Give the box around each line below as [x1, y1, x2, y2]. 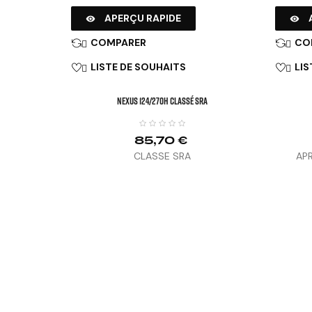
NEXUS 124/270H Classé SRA [117, 95, 208, 107]
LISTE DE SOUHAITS [91, 61, 186, 73]
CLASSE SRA [134, 150, 192, 162]
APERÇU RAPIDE [104, 12, 181, 24]
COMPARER [91, 36, 146, 49]
